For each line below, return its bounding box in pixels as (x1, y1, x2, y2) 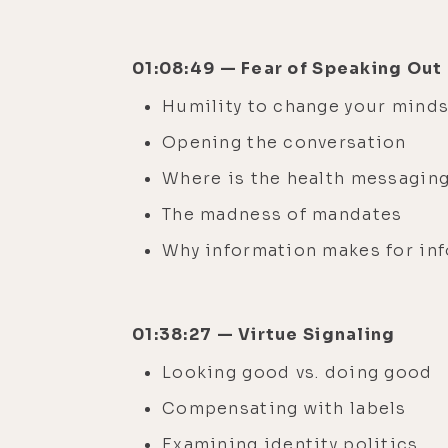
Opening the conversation (162, 131, 412, 153)
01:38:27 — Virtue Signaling (132, 323, 405, 345)
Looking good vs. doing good (162, 361, 433, 383)
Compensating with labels (162, 397, 407, 419)
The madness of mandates (162, 203, 408, 225)
